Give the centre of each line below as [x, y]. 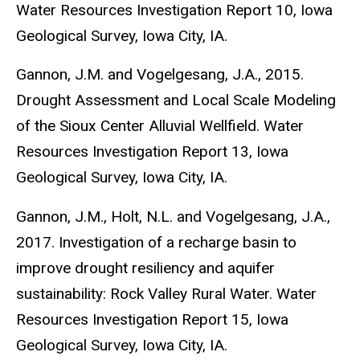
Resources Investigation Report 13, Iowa [152, 152]
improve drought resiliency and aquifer [145, 268]
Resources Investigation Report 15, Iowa [152, 320]
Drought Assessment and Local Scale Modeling [176, 100]
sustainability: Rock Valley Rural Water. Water [166, 294]
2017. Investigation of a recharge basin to [156, 243]
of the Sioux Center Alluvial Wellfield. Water [160, 126]
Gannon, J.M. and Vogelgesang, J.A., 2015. [160, 75]
